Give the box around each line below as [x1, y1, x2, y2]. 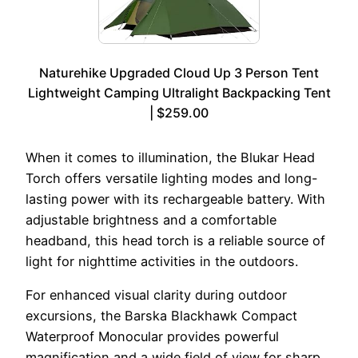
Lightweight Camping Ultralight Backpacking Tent [27, 84, 331, 101]
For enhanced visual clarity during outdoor [26, 286, 287, 303]
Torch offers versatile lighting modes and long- [26, 169, 318, 186]
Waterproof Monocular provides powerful [26, 328, 279, 344]
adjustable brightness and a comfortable [26, 211, 276, 228]
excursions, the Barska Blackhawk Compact [26, 307, 297, 324]
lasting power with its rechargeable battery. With [26, 190, 325, 207]
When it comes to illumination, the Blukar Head [26, 149, 315, 165]
